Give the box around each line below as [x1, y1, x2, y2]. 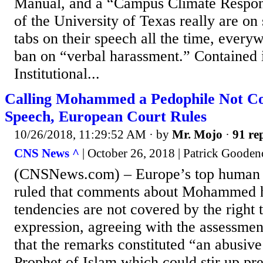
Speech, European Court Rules [5, 108, 207, 126]
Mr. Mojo [172, 127, 222, 142]
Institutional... [14, 65, 100, 83]
